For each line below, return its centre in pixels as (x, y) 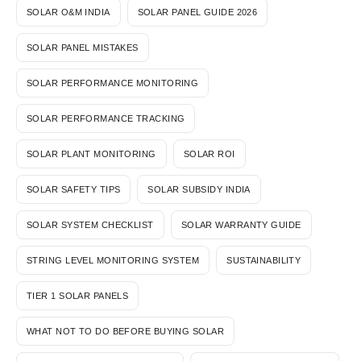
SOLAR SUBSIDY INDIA (199, 189)
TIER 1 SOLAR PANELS (78, 295)
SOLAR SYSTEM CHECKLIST (90, 224)
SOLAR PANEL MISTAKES (83, 47)
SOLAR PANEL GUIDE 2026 (197, 12)
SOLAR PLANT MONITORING (91, 154)
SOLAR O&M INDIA (68, 12)
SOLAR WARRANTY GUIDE (241, 224)
